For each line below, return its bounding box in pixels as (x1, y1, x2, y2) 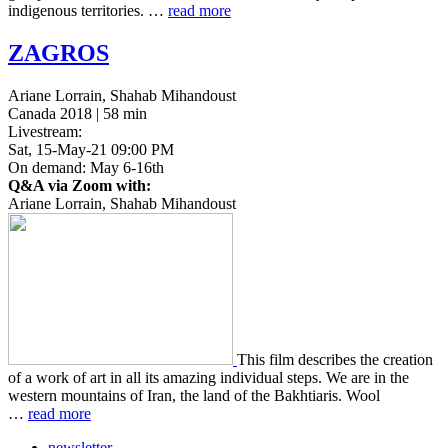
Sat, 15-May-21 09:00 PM (8, 140, 174, 158)
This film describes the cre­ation (237, 350, 433, 368)
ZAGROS (8, 39, 109, 66)
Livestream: (8, 122, 82, 140)
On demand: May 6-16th (8, 158, 164, 176)
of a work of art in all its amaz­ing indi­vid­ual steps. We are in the (8, 368, 409, 386)
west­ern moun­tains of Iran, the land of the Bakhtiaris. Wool (8, 386, 380, 404)
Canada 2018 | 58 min (8, 104, 147, 122)
